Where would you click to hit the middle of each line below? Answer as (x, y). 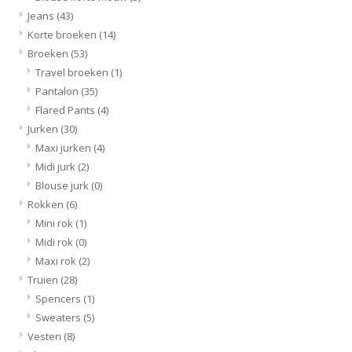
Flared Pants (66, 110)
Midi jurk (57, 166)
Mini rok (55, 223)
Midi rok (55, 242)
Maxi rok (57, 260)
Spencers (59, 298)
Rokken (47, 204)
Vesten (46, 336)
